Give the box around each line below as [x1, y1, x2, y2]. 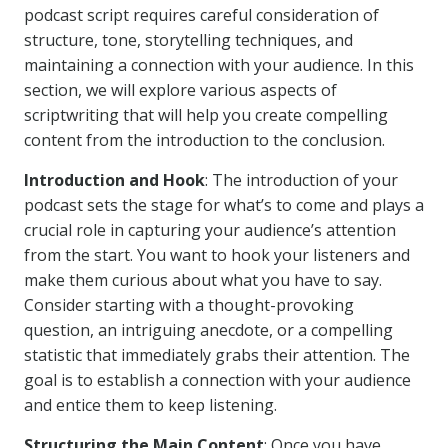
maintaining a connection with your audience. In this [24, 54, 414, 76]
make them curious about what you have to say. [24, 269, 382, 291]
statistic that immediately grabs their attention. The [24, 344, 410, 366]
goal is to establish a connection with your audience [24, 369, 411, 391]
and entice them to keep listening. [24, 394, 277, 416]
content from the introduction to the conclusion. [24, 129, 385, 151]
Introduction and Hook [24, 169, 205, 191]
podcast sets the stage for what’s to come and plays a [24, 194, 424, 216]
